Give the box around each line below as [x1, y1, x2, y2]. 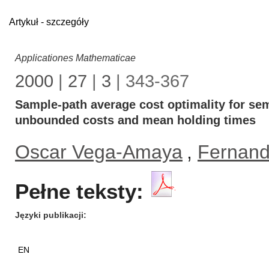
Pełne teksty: [15, 180, 144, 203]
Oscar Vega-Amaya [15, 141, 183, 163]
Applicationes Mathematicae [15, 53, 136, 63]
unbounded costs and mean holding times [15, 113, 256, 127]
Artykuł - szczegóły [9, 17, 89, 27]
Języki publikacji [15, 210, 83, 220]
